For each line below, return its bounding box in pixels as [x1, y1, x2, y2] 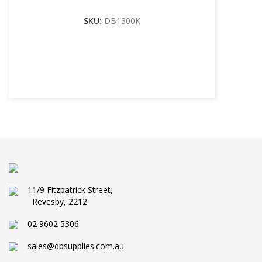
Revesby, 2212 [32, 195, 87, 207]
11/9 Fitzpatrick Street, [18, 184, 113, 196]
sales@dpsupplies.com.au [18, 240, 124, 251]
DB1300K [104, 15, 140, 27]
